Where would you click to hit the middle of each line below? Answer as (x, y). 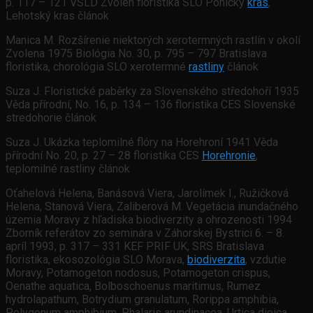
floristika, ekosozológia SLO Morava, (96, 260)
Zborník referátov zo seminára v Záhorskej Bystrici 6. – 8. (145, 233)
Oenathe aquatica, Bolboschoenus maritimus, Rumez (133, 286)
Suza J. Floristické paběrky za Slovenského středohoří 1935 (152, 92)
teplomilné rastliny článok (68, 169)
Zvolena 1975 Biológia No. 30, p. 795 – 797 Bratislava (136, 54)
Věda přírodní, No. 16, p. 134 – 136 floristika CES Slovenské (151, 105)
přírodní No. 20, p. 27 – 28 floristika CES (104, 156)
